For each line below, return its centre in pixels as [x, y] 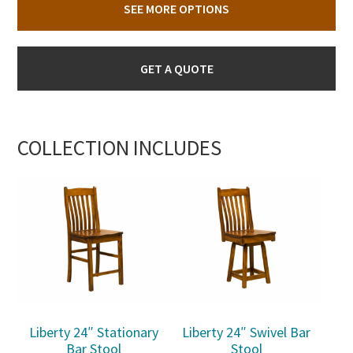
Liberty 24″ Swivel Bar [247, 333]
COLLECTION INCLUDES [120, 147]
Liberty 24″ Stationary [94, 333]
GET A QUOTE [176, 68]
